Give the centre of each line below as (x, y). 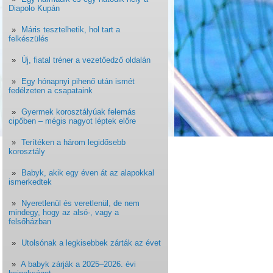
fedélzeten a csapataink (51, 90)
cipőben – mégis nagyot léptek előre (72, 121)
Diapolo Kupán (34, 8)
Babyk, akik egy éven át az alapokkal (88, 173)
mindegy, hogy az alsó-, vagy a (64, 212)
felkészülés (29, 39)
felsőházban (30, 222)
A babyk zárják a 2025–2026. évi (78, 264)
